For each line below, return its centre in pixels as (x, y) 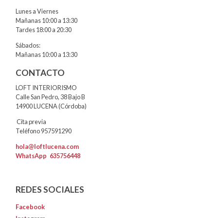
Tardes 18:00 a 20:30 (44, 30)
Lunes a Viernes (37, 11)
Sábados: (28, 45)
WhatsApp (33, 156)
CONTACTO (40, 73)
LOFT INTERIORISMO (46, 88)
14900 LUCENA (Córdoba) (51, 106)
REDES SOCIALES (50, 189)
